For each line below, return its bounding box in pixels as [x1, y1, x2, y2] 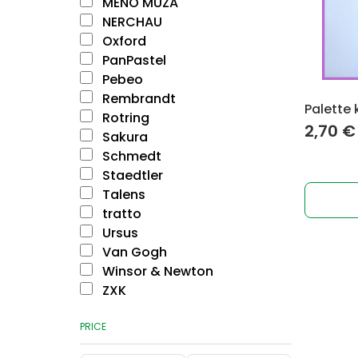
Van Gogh [99, 243, 167, 261]
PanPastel [99, 51, 166, 70]
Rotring [99, 109, 149, 127]
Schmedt [99, 147, 161, 165]
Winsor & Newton [99, 262, 213, 280]
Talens [99, 185, 145, 204]
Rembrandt [99, 89, 176, 108]
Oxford [99, 32, 146, 50]
